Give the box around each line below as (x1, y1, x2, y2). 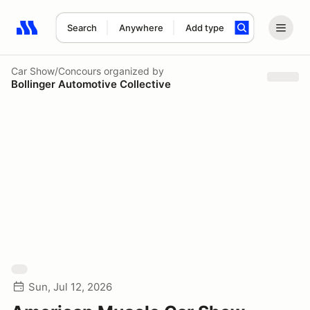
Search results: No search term (16, 28, 177, 42)
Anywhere (118, 22, 163, 33)
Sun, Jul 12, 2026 (28, 280, 112, 293)
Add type (185, 22, 224, 33)
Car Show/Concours (11, 64, 101, 77)
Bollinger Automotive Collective (11, 77, 171, 91)
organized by (101, 64, 164, 77)
